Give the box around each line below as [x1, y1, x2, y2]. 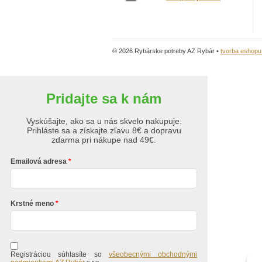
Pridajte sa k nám [46, 91, 161, 106]
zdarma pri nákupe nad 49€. [51, 135, 156, 144]
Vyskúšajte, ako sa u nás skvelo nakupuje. [26, 116, 182, 126]
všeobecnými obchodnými [108, 250, 198, 259]
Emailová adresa [10, 157, 67, 166]
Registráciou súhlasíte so [10, 250, 109, 259]
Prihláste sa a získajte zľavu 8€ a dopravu [26, 126, 181, 135]
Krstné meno [10, 199, 54, 208]
